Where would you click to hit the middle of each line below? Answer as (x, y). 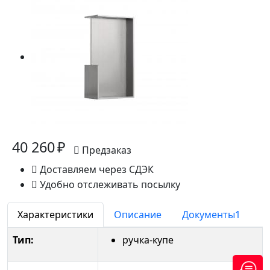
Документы (209, 215)
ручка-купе (148, 240)
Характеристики (55, 215)
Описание (138, 215)
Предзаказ (107, 150)
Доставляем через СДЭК (96, 170)
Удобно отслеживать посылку (109, 185)
